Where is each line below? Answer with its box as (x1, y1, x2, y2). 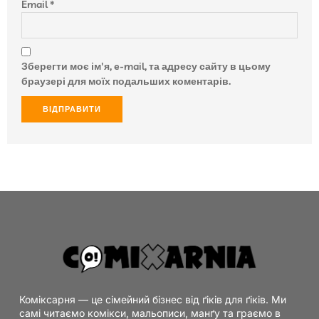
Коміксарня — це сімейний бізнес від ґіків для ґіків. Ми (19, 293, 286, 305)
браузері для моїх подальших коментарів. (21, 74, 231, 88)
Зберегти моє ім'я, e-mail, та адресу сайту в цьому (21, 59, 271, 73)
